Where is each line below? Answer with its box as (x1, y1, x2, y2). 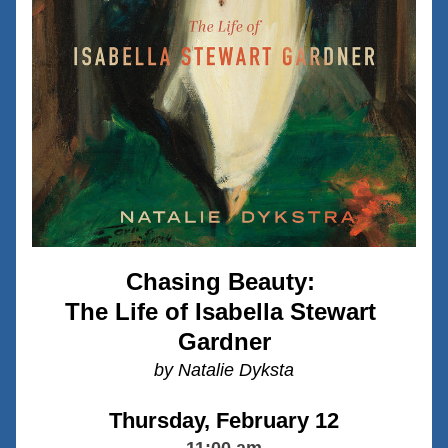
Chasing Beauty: (126, 268, 322, 295)
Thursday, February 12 (109, 408, 339, 433)
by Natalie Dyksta (154, 360, 294, 380)
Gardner (177, 328, 271, 355)
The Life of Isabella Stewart (65, 298, 376, 325)
